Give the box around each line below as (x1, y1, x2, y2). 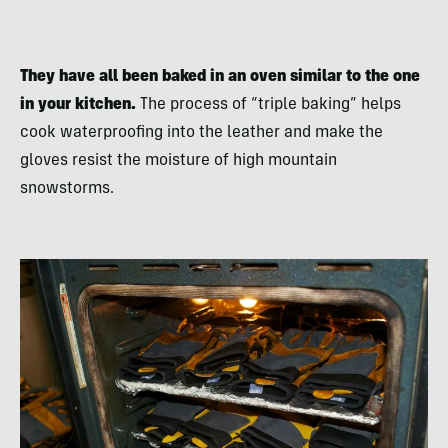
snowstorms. (20, 180, 114, 197)
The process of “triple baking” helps (136, 96, 401, 113)
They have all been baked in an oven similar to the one (20, 68, 420, 85)
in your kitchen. (20, 96, 136, 113)
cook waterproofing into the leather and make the (20, 124, 383, 141)
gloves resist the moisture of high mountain (20, 152, 337, 169)
